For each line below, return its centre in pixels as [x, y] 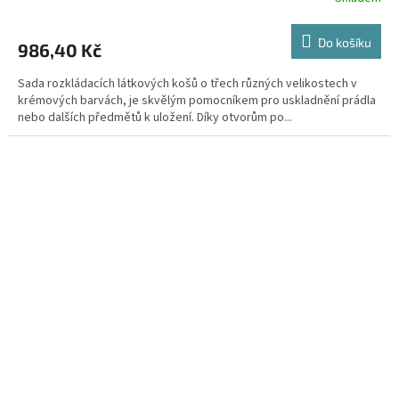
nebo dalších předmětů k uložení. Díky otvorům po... [155, 118]
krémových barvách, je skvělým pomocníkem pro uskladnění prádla [197, 101]
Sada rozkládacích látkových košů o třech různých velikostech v [187, 84]
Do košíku [345, 43]
